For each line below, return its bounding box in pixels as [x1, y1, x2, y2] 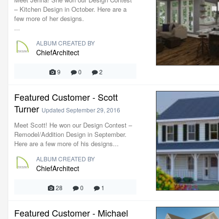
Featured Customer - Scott [14, 90, 118, 103]
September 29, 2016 [66, 106, 120, 114]
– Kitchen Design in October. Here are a [14, 4, 127, 14]
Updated [42, 106, 66, 114]
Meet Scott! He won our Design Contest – [14, 120, 132, 130]
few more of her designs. [14, 14, 84, 23]
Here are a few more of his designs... [14, 139, 119, 148]
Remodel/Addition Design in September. [14, 130, 127, 139]
